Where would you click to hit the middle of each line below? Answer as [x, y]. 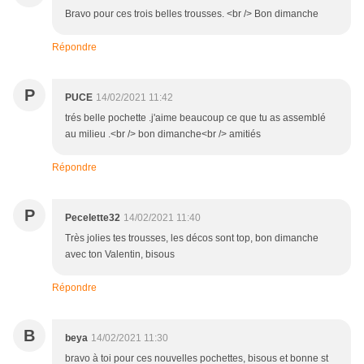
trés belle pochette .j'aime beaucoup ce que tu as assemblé [195, 118]
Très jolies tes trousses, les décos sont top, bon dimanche [192, 238]
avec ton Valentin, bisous [120, 255]
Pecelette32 [93, 218]
